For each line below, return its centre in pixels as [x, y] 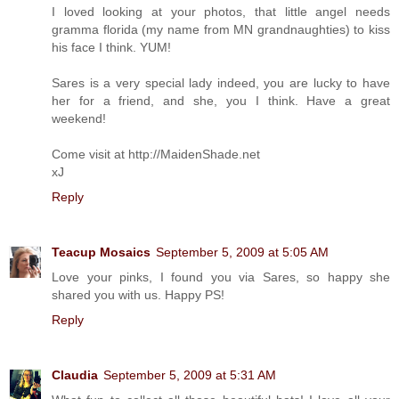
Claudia [75, 375]
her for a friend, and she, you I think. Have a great [221, 100]
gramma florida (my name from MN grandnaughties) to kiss [221, 29]
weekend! [79, 118]
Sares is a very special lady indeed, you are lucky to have [221, 82]
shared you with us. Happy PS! [138, 294]
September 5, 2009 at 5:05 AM [242, 252]
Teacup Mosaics [101, 252]
